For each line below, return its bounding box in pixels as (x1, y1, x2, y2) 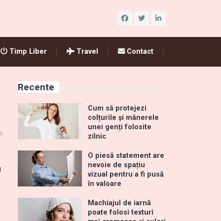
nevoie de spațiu (88, 161, 145, 169)
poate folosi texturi (88, 208, 153, 217)
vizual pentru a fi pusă (88, 170, 164, 179)
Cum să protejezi (88, 104, 147, 112)
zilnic (88, 132, 106, 141)
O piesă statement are (88, 151, 164, 160)
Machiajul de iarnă (88, 199, 151, 207)
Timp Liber (7, 47, 47, 56)
